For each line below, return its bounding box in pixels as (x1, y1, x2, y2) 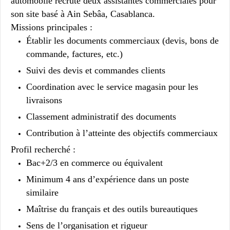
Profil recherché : (11, 144, 75, 155)
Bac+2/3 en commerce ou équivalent (26, 157, 163, 168)
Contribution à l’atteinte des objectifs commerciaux (26, 127, 218, 138)
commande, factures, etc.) (26, 48, 123, 59)
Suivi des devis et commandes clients (26, 65, 165, 75)
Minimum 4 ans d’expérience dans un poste (26, 174, 189, 184)
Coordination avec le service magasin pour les (26, 81, 198, 92)
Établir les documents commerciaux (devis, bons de (26, 35, 219, 46)
